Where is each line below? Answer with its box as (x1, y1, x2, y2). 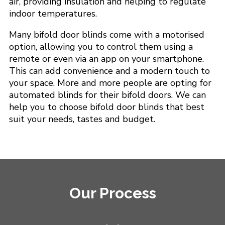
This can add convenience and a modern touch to (9, 65, 210, 77)
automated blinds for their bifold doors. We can (9, 89, 206, 101)
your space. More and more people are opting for (9, 77, 211, 89)
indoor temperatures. (9, 8, 97, 20)
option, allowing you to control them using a (9, 41, 193, 53)
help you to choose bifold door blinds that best (9, 101, 204, 114)
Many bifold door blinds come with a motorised (9, 29, 204, 41)
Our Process (69, 184, 156, 202)
